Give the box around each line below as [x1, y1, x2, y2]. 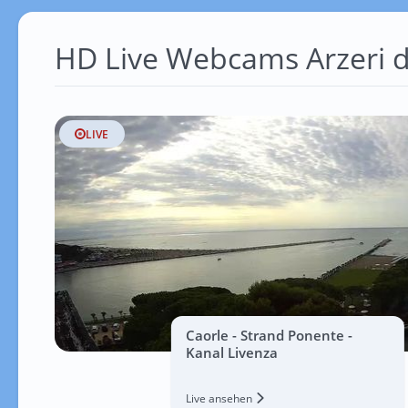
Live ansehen [185, 391, 255, 406]
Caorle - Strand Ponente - [185, 326, 352, 344]
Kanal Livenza [185, 343, 278, 362]
